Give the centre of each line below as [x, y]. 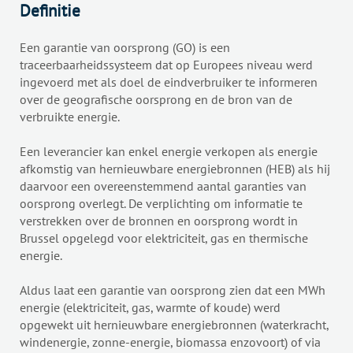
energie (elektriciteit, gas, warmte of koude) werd [150, 308]
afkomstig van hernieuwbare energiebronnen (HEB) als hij [175, 169]
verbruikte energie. [70, 117]
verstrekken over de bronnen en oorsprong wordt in [159, 221]
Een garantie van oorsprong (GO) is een [125, 48]
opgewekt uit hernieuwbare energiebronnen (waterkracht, [174, 325]
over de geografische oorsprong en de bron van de [156, 100]
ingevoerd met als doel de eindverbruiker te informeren [169, 82]
